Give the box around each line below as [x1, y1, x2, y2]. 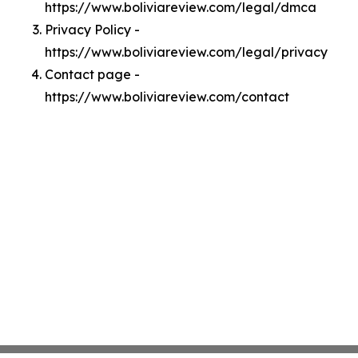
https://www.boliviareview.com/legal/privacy [45, 44, 328, 60]
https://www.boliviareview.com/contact [45, 89, 289, 105]
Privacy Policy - [45, 22, 140, 38]
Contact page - [45, 66, 140, 82]
